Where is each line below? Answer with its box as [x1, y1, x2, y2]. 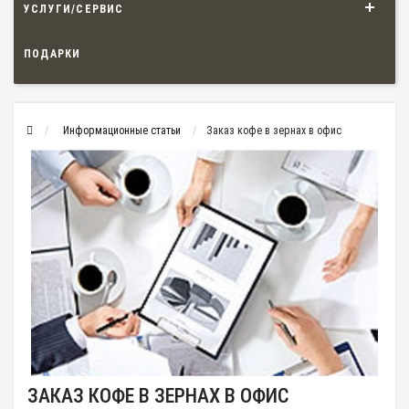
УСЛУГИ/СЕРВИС [24, 2, 124, 16]
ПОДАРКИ [24, 47, 81, 60]
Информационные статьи [63, 124, 181, 137]
